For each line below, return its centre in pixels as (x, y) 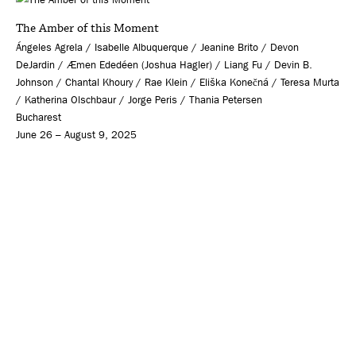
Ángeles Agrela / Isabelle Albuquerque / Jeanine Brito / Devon (157, 47)
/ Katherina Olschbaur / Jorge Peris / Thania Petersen (139, 99)
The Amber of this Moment (87, 28)
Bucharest (39, 117)
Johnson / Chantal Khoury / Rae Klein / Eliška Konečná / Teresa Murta (178, 82)
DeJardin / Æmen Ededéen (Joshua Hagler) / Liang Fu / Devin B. (164, 64)
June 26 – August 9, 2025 (76, 134)
